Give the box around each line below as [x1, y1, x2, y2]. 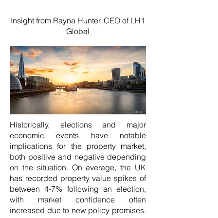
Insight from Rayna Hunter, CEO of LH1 [11, 16, 145, 25]
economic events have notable [10, 130, 146, 140]
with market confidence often [10, 195, 146, 204]
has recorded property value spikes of [10, 173, 146, 183]
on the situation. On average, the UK [10, 163, 146, 172]
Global [66, 26, 90, 36]
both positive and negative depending [10, 152, 146, 162]
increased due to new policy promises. [10, 205, 146, 215]
